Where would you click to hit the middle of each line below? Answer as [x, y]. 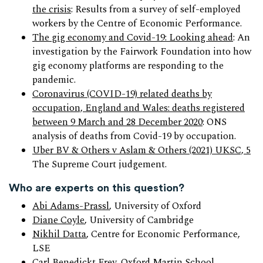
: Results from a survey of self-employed [156, 10]
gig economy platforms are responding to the [128, 66]
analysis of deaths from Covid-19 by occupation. [134, 137]
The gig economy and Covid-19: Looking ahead [133, 38]
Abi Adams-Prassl [71, 207]
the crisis [52, 10]
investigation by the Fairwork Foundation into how [142, 52]
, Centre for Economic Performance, [163, 235]
